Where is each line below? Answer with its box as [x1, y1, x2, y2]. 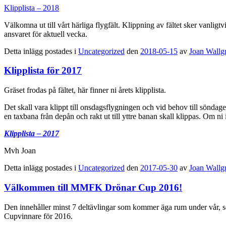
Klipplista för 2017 [4, 65, 82, 76]
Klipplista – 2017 [4, 129, 59, 138]
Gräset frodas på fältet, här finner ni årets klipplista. [4, 86, 166, 95]
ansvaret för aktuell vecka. [4, 29, 87, 38]
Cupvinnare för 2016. [4, 211, 73, 220]
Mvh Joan [4, 146, 36, 155]
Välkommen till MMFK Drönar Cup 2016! [4, 182, 182, 193]
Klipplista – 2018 [4, 3, 59, 12]
